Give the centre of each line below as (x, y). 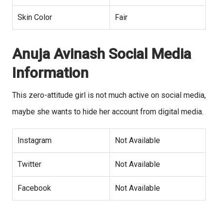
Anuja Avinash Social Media (102, 54)
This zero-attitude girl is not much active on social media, (109, 95)
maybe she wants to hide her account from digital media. (108, 111)
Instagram (35, 140)
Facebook (34, 188)
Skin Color (35, 17)
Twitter (29, 164)
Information (50, 73)
